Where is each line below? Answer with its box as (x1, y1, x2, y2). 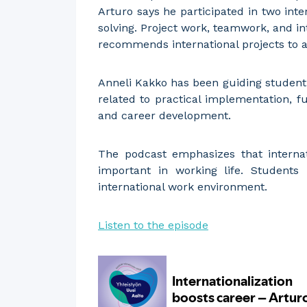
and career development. (98, 109, 231, 122)
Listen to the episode (98, 219, 208, 232)
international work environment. (98, 180, 267, 193)
